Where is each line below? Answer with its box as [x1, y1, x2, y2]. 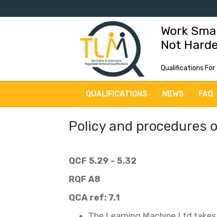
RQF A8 [69, 174, 100, 185]
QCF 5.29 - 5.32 [69, 155, 137, 166]
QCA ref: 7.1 [69, 192, 120, 203]
